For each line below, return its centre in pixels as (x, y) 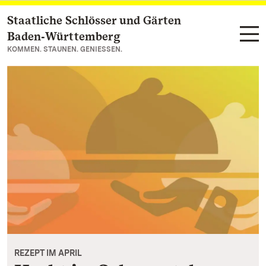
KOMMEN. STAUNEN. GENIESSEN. (65, 49)
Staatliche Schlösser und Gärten (94, 20)
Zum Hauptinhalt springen (80, 21)
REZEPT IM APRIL (48, 253)
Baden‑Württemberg (64, 36)
